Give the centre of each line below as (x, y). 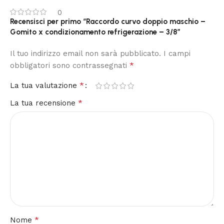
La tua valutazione (45, 86)
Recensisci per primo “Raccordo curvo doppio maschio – (108, 22)
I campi (177, 54)
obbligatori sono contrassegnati (70, 66)
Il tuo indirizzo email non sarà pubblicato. (85, 54)
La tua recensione (44, 103)
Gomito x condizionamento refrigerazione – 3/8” (95, 32)
